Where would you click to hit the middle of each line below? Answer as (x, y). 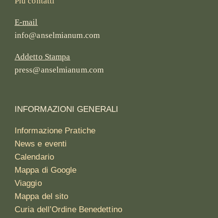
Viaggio (28, 183)
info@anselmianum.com (57, 36)
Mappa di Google (45, 170)
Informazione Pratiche (55, 131)
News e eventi (41, 144)
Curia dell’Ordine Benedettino (68, 210)
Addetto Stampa (42, 57)
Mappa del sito (41, 197)
